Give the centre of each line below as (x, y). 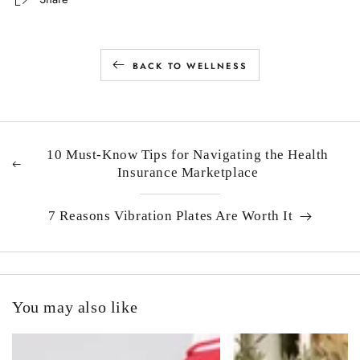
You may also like (75, 307)
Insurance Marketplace (188, 173)
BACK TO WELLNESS (190, 65)
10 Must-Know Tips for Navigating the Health (188, 155)
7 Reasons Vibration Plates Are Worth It (171, 216)
